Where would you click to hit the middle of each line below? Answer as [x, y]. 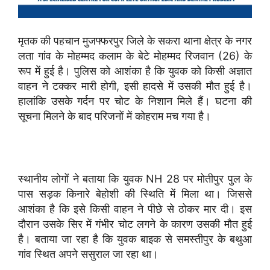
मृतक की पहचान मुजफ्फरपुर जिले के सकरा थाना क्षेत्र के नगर [135, 40]
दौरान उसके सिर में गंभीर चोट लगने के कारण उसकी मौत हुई [135, 224]
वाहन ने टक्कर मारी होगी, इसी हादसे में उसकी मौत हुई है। [135, 86]
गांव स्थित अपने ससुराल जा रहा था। [88, 254]
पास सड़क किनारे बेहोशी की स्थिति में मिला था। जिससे [135, 193]
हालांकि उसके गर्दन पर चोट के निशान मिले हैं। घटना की [135, 101]
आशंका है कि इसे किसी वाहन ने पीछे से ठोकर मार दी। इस [135, 209]
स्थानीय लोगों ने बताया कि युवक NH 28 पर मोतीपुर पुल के [135, 178]
